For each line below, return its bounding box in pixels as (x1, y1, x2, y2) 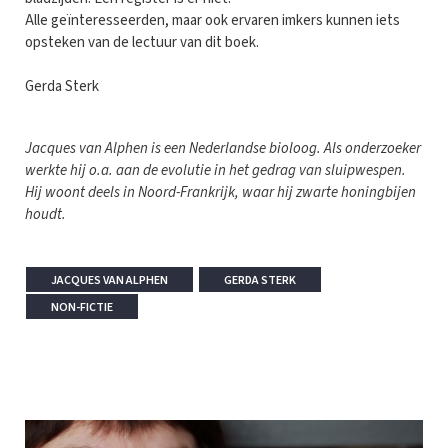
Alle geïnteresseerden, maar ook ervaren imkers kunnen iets (25, 9, 400, 31)
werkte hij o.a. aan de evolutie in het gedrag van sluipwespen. (25, 159, 406, 181)
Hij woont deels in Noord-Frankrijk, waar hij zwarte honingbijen (25, 181, 416, 203)
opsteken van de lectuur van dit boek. (25, 31, 259, 53)
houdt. (25, 203, 66, 225)
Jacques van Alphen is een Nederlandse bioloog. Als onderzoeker (25, 137, 421, 159)
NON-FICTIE (51, 298, 113, 316)
